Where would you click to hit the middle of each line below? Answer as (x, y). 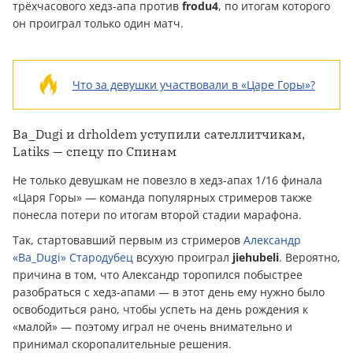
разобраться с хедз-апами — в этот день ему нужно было (169, 292)
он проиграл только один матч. (98, 24)
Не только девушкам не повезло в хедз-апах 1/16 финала (167, 180)
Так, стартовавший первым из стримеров (128, 240)
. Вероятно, (310, 258)
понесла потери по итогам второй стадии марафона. (157, 215)
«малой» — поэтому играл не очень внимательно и (152, 327)
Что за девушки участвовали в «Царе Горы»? (193, 84)
